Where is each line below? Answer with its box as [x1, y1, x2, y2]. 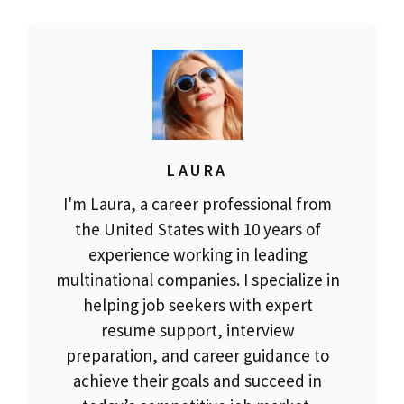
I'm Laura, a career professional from [63, 192, 332, 215]
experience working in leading [87, 243, 308, 265]
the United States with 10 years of [74, 217, 321, 240]
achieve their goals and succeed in [73, 369, 322, 391]
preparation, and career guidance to [66, 344, 329, 366]
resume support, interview [100, 318, 295, 341]
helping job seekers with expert [82, 293, 313, 316]
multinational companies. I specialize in [55, 268, 340, 290]
